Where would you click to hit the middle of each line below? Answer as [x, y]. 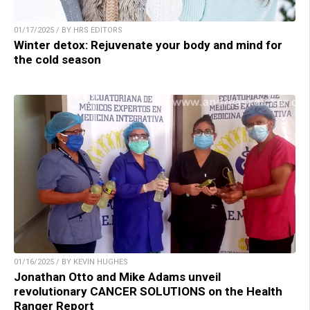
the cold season [57, 60]
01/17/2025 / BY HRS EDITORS [68, 30]
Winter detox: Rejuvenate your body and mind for [148, 45]
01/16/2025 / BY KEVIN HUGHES [71, 262]
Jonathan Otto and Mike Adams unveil [117, 277]
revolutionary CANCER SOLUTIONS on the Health [148, 292]
